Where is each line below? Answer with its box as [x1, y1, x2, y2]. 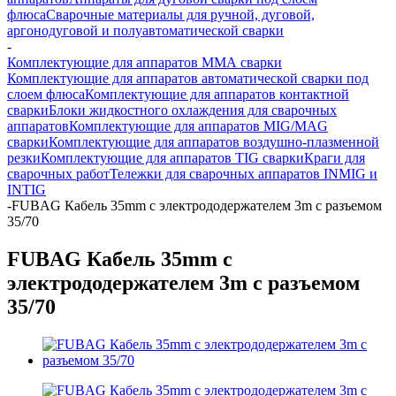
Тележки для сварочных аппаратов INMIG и [110, 166, 377, 181]
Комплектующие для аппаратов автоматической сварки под [7, 71, 369, 86]
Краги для [304, 150, 365, 165]
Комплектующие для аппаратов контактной [85, 87, 349, 102]
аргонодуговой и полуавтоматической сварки [7, 23, 284, 38]
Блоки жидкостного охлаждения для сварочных [49, 103, 337, 118]
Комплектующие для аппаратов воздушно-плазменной [49, 134, 379, 149]
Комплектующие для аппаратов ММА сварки [7, 55, 282, 70]
